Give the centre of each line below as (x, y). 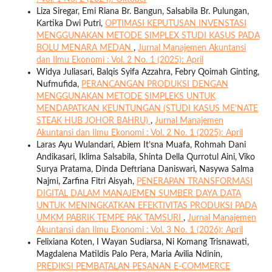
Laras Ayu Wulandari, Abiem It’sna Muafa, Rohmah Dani (141, 145)
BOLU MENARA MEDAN (85, 48)
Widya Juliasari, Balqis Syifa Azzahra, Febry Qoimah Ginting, (148, 73)
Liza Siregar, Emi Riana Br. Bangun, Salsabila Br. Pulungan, (142, 12)
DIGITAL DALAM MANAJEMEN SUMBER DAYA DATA (138, 194)
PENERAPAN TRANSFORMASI (194, 182)
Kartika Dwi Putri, (70, 24)
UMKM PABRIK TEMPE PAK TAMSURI (110, 218)
